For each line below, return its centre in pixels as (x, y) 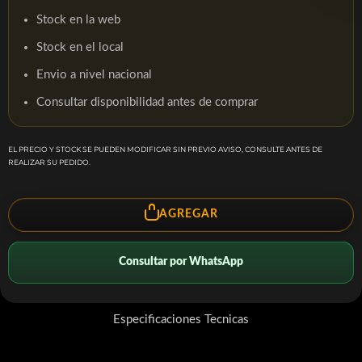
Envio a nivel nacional (94, 75)
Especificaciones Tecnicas (181, 319)
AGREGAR (188, 215)
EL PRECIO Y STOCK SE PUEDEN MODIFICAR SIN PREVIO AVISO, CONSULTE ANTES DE (165, 149)
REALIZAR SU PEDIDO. (49, 162)
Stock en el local (80, 47)
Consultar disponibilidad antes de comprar (147, 102)
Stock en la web (78, 20)
